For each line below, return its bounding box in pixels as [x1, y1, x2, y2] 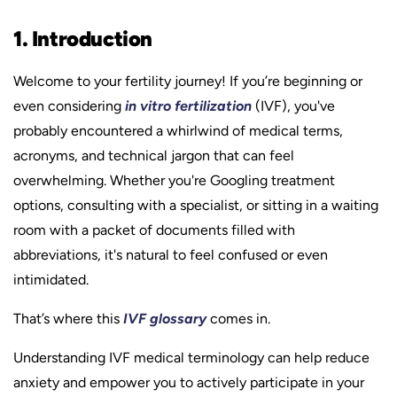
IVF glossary [123, 310, 206, 327]
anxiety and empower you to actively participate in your [13, 374, 364, 391]
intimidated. [13, 271, 89, 288]
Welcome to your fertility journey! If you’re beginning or [13, 73, 362, 90]
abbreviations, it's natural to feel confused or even [13, 246, 328, 263]
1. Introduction [13, 26, 152, 51]
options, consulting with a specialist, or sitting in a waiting [13, 197, 378, 214]
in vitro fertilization [125, 97, 252, 114]
